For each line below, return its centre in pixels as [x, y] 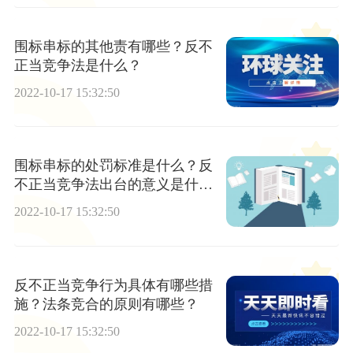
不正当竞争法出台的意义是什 [106, 185]
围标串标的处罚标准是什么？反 [113, 166]
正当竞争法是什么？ [78, 65]
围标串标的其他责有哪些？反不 [113, 46]
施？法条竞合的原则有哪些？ [106, 304]
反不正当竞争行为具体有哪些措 [113, 285]
